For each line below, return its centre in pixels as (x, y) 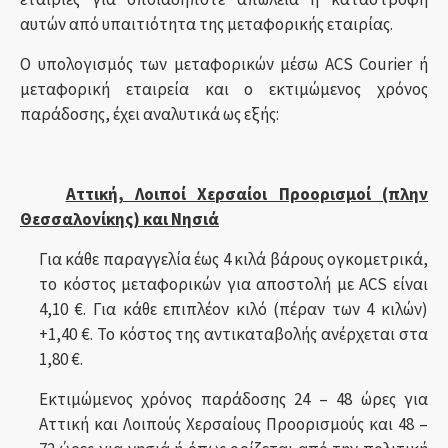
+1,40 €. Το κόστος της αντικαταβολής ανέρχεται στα (233, 334)
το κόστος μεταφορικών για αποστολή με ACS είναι (233, 284)
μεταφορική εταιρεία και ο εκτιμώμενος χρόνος (224, 89)
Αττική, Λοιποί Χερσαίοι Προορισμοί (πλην (246, 194)
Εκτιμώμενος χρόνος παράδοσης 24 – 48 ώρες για (233, 399)
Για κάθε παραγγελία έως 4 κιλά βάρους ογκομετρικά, (233, 259)
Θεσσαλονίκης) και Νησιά (119, 219)
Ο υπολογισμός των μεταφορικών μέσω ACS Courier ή (224, 64)
